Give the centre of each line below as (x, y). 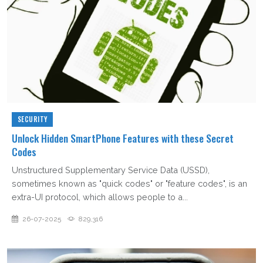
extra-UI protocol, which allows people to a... (100, 197)
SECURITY (32, 119)
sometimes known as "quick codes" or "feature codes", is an (129, 184)
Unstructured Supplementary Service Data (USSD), (111, 170)
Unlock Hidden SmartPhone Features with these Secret (123, 138)
